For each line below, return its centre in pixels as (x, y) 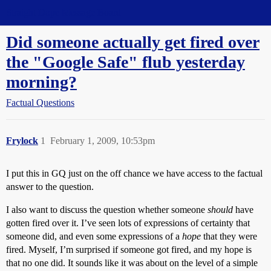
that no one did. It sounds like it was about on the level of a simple (132, 263)
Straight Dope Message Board (64, 12)
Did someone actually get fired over (133, 42)
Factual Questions (40, 103)
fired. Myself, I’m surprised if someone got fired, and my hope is (129, 250)
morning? (41, 82)
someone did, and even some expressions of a (94, 236)
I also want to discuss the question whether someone (107, 210)
